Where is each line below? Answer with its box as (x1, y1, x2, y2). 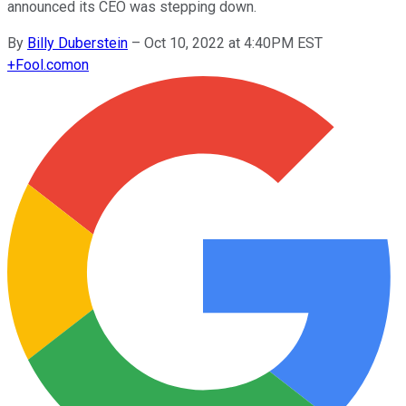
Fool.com (15, 55, 73, 73)
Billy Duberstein (27, 34, 128, 52)
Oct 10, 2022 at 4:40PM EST (144, 34, 323, 52)
